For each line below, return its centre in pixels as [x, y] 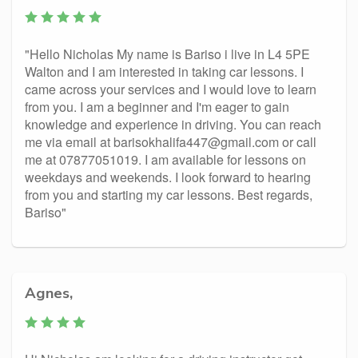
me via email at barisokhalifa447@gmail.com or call [171, 142]
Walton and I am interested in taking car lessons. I [164, 72]
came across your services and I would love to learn [171, 89]
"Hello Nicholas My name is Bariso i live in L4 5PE [167, 54]
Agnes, [49, 293]
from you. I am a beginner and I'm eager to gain [157, 107]
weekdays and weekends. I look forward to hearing [168, 177]
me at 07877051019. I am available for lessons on [165, 159]
